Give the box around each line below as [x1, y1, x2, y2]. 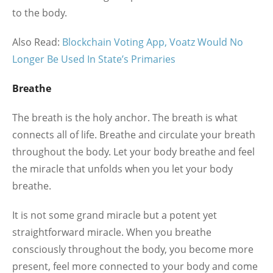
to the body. [12, 6, 67, 19]
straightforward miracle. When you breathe [12, 225, 211, 239]
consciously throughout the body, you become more [12, 243, 253, 256]
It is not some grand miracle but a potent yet [12, 208, 217, 222]
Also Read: [12, 35, 62, 49]
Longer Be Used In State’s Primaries [12, 52, 175, 66]
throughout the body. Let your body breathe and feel [12, 145, 255, 158]
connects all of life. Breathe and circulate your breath [12, 128, 255, 141]
